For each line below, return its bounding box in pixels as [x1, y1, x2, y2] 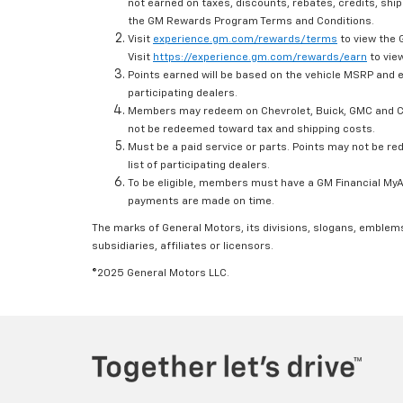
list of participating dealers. [128, 160, 270, 172]
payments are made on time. [128, 196, 274, 208]
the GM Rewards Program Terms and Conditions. [128, 16, 374, 28]
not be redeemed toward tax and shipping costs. [128, 124, 375, 136]
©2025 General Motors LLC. [92, 268, 229, 280]
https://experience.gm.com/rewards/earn [153, 52, 367, 64]
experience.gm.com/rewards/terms [153, 34, 337, 46]
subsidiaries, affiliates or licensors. [92, 241, 273, 253]
